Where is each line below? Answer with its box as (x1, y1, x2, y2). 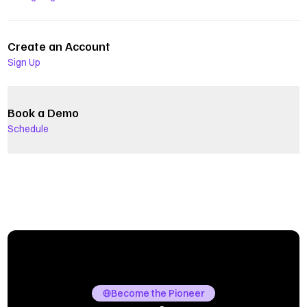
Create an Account (8, 38, 111, 54)
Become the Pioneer (111, 286, 204, 299)
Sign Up (8, 56, 41, 69)
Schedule (8, 123, 49, 136)
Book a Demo (8, 105, 79, 121)
